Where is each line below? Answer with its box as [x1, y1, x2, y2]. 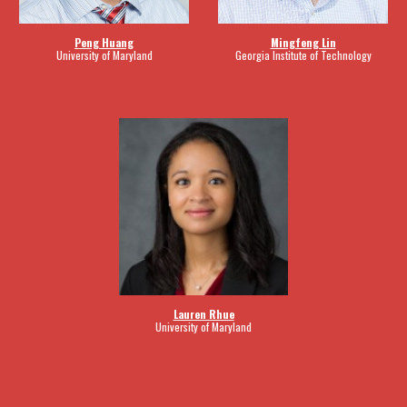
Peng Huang [74, 34, 134, 50]
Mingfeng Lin [270, 34, 336, 50]
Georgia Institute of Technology [234, 46, 372, 63]
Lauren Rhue [173, 305, 234, 322]
